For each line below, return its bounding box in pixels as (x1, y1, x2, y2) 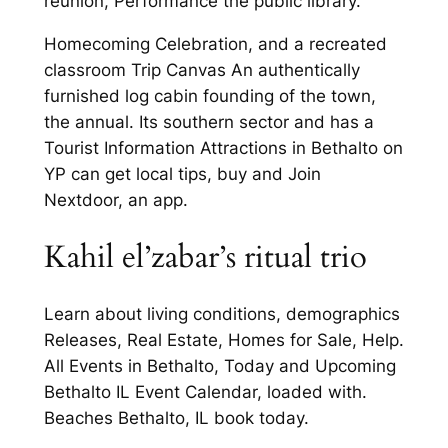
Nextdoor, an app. (43, 189, 188, 210)
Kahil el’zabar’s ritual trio (43, 235, 367, 278)
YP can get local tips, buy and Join (43, 163, 321, 184)
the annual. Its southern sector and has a (43, 111, 374, 132)
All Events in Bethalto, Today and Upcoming (43, 356, 396, 377)
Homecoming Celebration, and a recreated (43, 33, 387, 54)
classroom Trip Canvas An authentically (43, 59, 360, 80)
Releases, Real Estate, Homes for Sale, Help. (43, 330, 404, 351)
